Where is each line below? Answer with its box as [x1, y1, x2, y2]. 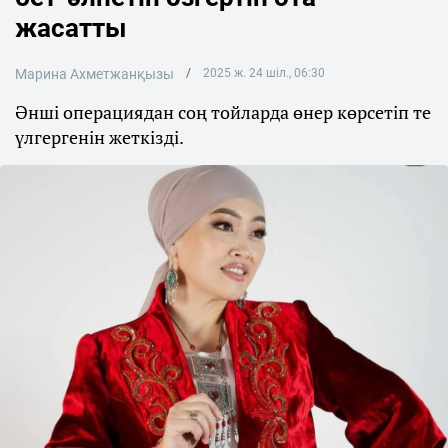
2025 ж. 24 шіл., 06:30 [202, 66, 325, 80]
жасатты [15, 13, 127, 43]
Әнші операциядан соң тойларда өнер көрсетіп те [15, 100, 431, 124]
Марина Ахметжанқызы [15, 66, 174, 82]
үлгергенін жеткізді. [15, 125, 184, 149]
